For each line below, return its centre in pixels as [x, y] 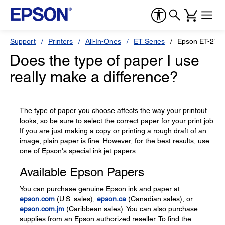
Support [23, 41]
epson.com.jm [42, 209]
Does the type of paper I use [104, 61]
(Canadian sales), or [159, 199]
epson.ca [111, 199]
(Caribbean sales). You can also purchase [131, 209]
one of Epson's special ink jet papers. [79, 151]
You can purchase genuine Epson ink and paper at [100, 189]
